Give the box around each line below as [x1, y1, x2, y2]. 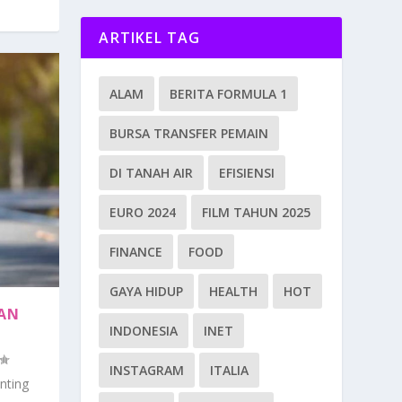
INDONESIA [109, 322, 179, 340]
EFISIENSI [219, 164, 275, 182]
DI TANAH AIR [109, 164, 194, 182]
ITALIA [210, 362, 249, 380]
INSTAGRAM [109, 362, 185, 380]
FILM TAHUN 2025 [202, 204, 311, 222]
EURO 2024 [109, 204, 177, 222]
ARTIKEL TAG [99, 28, 201, 48]
